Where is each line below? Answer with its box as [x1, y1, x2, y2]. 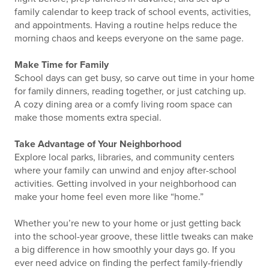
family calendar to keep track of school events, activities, [14, 6, 251, 18]
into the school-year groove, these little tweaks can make [14, 231, 253, 243]
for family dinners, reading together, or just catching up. [14, 85, 246, 97]
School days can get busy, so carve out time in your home [14, 72, 255, 84]
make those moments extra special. [14, 112, 162, 124]
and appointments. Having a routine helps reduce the [14, 19, 237, 31]
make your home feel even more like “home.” [14, 191, 204, 203]
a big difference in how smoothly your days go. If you [14, 244, 235, 256]
